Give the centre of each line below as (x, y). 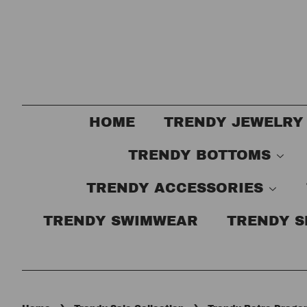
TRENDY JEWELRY (234, 122)
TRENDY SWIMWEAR (120, 221)
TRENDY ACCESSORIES (177, 188)
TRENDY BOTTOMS (201, 155)
